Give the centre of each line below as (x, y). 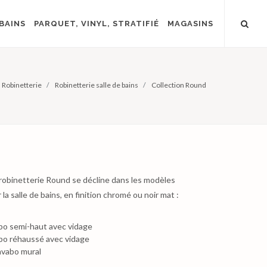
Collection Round (179, 85)
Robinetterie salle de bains (97, 85)
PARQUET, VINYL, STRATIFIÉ (97, 24)
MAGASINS (190, 24)
